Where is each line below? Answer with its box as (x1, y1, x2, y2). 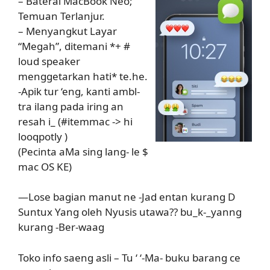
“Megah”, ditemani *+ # (18, 39, 130, 53)
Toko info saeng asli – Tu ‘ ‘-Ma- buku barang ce (18, 250, 240, 265)
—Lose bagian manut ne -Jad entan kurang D (18, 190, 235, 204)
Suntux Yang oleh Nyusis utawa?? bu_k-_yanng (18, 205, 242, 219)
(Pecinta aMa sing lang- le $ (18, 144, 148, 159)
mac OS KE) (18, 159, 72, 174)
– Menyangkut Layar (18, 24, 117, 38)
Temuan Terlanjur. (18, 8, 105, 23)
